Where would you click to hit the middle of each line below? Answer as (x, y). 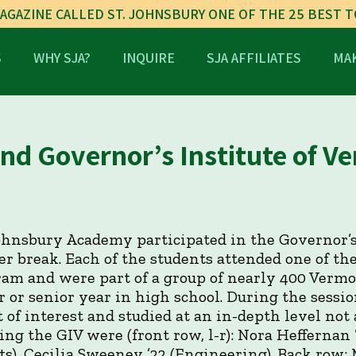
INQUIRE (149, 58)
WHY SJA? (62, 58)
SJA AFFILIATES (254, 58)
